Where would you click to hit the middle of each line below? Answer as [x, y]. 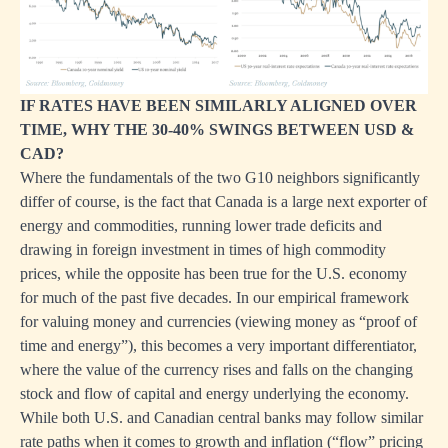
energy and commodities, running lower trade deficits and [201, 226]
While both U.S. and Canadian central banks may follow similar [221, 418]
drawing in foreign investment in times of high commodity [203, 250]
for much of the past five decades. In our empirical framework [214, 298]
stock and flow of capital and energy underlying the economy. [214, 394]
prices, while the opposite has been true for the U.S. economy [213, 274]
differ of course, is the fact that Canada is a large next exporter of [223, 202]
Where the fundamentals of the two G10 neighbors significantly [220, 178]
